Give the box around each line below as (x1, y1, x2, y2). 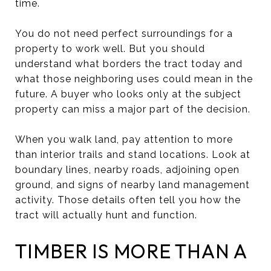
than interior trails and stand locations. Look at (15, 148, 250, 160)
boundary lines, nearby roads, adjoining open (15, 163, 240, 175)
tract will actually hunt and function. (15, 209, 197, 221)
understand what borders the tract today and (15, 57, 243, 70)
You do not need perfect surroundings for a (15, 27, 233, 39)
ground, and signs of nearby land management (15, 178, 250, 191)
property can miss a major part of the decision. (15, 103, 250, 115)
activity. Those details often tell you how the (15, 194, 241, 206)
